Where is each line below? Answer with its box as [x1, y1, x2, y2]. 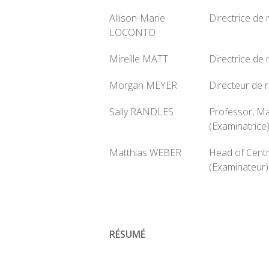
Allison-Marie [109, 11, 165, 25]
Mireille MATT [109, 52, 168, 65]
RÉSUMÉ [109, 228, 145, 241]
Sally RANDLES [109, 105, 174, 118]
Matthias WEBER [109, 146, 181, 159]
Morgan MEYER [109, 79, 177, 92]
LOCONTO [109, 26, 156, 39]
